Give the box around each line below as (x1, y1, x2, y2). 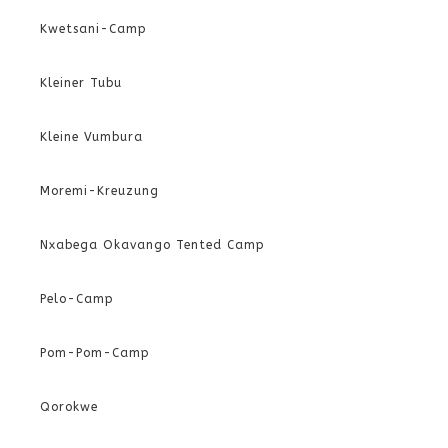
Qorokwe (40, 400, 98, 414)
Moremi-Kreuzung (40, 184, 159, 198)
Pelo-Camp (40, 292, 114, 306)
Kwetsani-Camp (40, 22, 147, 36)
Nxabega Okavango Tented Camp (40, 238, 265, 252)
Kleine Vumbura (40, 130, 143, 144)
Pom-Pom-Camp (40, 346, 150, 360)
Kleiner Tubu (40, 76, 122, 90)
